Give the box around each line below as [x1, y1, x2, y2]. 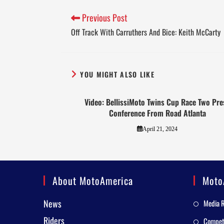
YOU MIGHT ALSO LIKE [80, 68, 155, 79]
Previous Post [80, 10, 127, 24]
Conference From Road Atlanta [108, 106, 206, 119]
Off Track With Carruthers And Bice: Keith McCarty [71, 25, 220, 38]
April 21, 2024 [142, 125, 177, 132]
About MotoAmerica [52, 172, 133, 188]
